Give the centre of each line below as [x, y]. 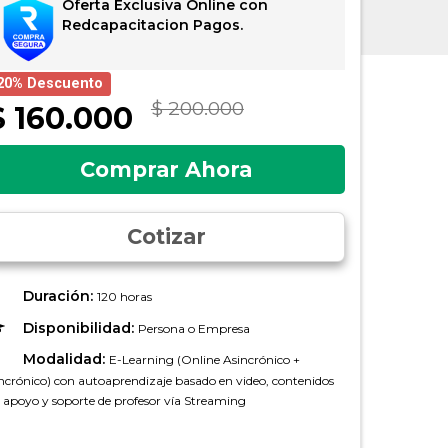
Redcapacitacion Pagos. [153, 24]
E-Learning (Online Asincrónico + [204, 360]
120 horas [124, 296]
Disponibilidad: [80, 327]
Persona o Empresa [193, 328]
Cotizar [166, 236]
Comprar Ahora [166, 169]
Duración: [59, 295]
